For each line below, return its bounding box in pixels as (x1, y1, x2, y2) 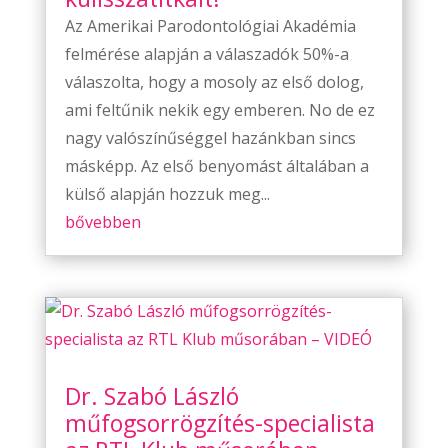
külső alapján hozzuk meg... (64, 182, 270, 205)
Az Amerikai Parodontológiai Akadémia (64, 14, 356, 37)
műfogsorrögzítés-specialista (64, 407, 375, 440)
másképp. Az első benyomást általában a (64, 154, 369, 177)
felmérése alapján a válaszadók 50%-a (64, 42, 349, 65)
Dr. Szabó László (64, 380, 239, 413)
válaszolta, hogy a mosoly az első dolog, (64, 70, 364, 93)
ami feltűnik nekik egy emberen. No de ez (64, 98, 375, 121)
